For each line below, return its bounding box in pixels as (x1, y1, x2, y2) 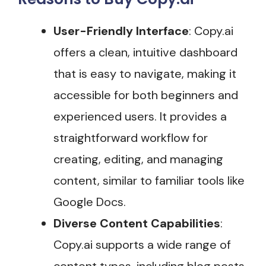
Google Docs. (53, 194, 126, 210)
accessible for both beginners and (53, 87, 238, 103)
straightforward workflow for (53, 130, 208, 146)
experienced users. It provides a (53, 109, 227, 125)
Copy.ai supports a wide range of (53, 237, 231, 253)
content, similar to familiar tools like (53, 173, 245, 189)
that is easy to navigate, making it (53, 66, 236, 82)
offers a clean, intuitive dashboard (53, 45, 237, 61)
